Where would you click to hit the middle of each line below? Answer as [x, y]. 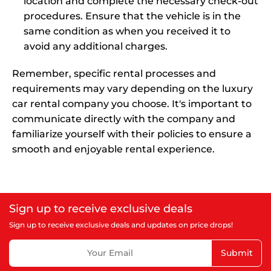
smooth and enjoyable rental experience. [113, 149]
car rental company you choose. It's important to [132, 103]
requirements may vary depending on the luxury [132, 88]
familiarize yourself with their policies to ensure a [132, 134]
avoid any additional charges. [96, 46]
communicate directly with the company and [124, 119]
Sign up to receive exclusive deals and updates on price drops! [121, 224]
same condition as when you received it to [127, 31]
